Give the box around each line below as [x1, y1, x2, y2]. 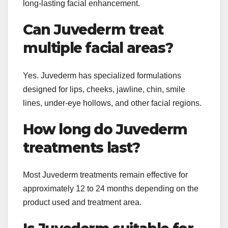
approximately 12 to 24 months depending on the [23, 184, 198, 193]
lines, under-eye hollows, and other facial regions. [23, 98, 202, 107]
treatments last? [23, 138, 140, 156]
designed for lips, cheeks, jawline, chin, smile [23, 84, 185, 94]
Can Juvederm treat [23, 21, 163, 39]
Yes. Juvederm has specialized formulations [23, 71, 181, 80]
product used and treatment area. [23, 198, 141, 207]
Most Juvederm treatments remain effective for [23, 170, 188, 180]
